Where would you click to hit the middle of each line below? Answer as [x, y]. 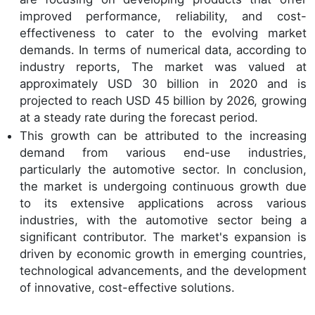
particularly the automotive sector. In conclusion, [163, 169]
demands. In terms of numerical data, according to [163, 50]
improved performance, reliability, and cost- [163, 17]
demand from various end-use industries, [163, 152]
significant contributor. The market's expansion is [163, 237]
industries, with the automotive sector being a [163, 220]
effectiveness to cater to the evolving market [163, 33]
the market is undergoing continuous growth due [163, 186]
